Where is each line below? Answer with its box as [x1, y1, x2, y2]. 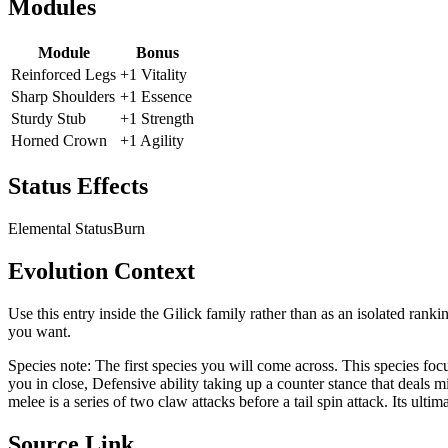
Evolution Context [8, 258, 195, 285]
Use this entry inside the [8, 304, 163, 322]
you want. [8, 322, 71, 340]
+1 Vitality [120, 66, 187, 84]
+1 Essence [120, 88, 192, 106]
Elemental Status [8, 220, 113, 238]
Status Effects [8, 173, 148, 200]
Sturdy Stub [11, 110, 86, 128]
